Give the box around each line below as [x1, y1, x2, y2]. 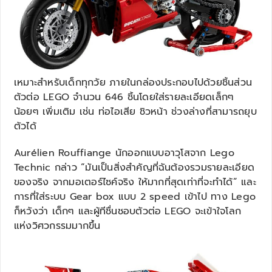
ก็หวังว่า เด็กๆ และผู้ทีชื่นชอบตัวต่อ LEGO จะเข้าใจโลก [14, 203, 242, 219]
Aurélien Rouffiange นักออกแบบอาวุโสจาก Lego [14, 145, 234, 160]
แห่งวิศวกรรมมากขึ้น [14, 218, 101, 233]
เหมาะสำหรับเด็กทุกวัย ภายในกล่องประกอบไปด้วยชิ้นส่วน [14, 75, 253, 90]
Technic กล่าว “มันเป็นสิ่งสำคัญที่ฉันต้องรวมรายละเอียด [14, 160, 255, 175]
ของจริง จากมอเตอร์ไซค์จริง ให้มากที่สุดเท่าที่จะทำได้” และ [14, 174, 256, 189]
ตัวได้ [14, 118, 36, 134]
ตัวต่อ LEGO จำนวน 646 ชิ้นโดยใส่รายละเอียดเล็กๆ [14, 89, 234, 104]
